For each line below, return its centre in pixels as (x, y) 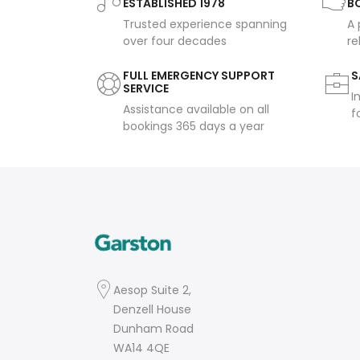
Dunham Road (153, 329)
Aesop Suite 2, (152, 290)
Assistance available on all (196, 110)
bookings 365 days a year (194, 127)
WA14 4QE (141, 348)
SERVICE (146, 89)
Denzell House (152, 310)
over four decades (175, 41)
